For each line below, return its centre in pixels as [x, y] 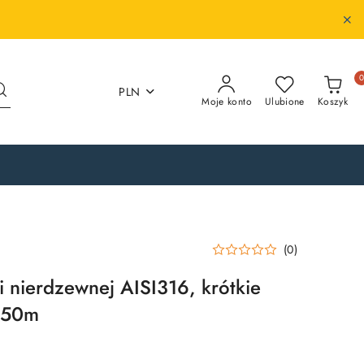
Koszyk [332, 102]
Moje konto [227, 102]
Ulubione [284, 102]
